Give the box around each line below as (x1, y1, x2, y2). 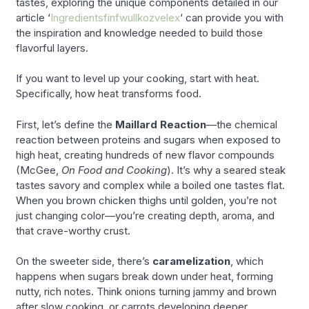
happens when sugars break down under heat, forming (16, 270, 274, 283)
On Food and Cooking (61, 163, 168, 177)
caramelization (152, 255, 231, 268)
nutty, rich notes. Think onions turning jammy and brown (16, 285, 277, 299)
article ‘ (16, 10, 51, 24)
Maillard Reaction (115, 117, 207, 131)
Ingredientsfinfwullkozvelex (50, 10, 181, 24)
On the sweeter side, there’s (16, 255, 153, 268)
